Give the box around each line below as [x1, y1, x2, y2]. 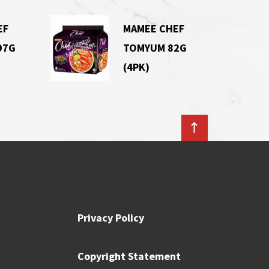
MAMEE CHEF [122, 22, 184, 35]
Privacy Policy [77, 210, 144, 225]
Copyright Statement [77, 249, 181, 264]
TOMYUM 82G [122, 41, 187, 55]
